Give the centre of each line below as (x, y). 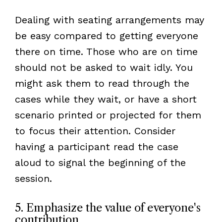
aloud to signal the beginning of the (100, 162)
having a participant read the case (96, 146)
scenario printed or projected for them (108, 115)
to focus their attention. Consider (95, 131)
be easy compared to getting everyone (106, 35)
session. (33, 178)
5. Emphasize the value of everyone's (108, 208)
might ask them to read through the (102, 83)
